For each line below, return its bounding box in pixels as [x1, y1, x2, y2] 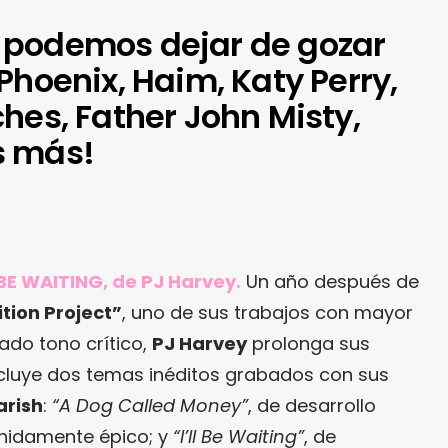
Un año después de [241, 268, 419, 294]
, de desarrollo [248, 392, 376, 418]
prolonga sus [247, 330, 370, 356]
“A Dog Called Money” [52, 392, 248, 418]
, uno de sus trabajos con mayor [122, 299, 413, 325]
